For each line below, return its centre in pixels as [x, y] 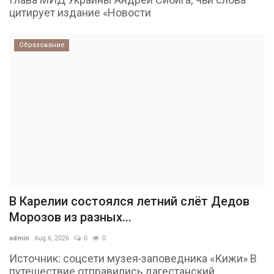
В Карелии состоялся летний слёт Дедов [129, 202]
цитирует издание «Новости [80, 13]
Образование [42, 45]
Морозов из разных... [70, 217]
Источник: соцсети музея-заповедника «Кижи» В [133, 259]
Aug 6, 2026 [52, 239]
